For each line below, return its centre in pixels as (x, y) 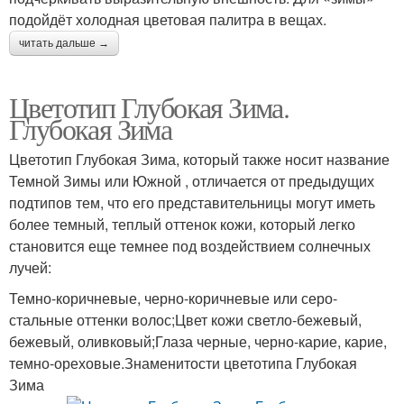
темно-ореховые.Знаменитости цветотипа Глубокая (183, 363)
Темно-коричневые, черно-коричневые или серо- (173, 298)
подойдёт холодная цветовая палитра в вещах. (168, 19)
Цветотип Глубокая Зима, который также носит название (199, 159)
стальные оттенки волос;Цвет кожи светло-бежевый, (185, 320)
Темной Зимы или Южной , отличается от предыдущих (192, 181)
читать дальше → (64, 43)
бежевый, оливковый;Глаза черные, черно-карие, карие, (198, 341)
